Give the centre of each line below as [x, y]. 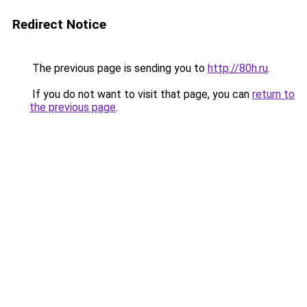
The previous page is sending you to [119, 68]
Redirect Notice [59, 24]
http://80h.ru [238, 68]
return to [273, 94]
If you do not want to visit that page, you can [141, 94]
